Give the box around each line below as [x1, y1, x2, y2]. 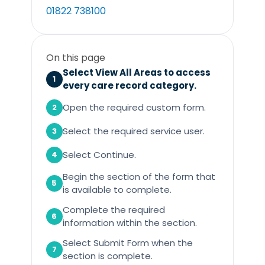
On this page [46, 51, 105, 65]
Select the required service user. [62, 125, 205, 138]
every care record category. [62, 79, 196, 92]
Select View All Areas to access [62, 66, 211, 79]
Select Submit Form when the [62, 237, 193, 250]
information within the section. [62, 216, 197, 230]
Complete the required [62, 203, 165, 216]
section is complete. [62, 250, 153, 263]
